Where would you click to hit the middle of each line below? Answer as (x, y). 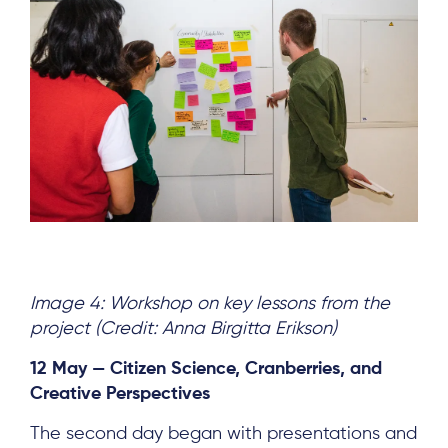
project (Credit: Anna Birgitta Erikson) (183, 329)
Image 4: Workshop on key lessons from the (210, 304)
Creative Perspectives (120, 394)
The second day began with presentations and (223, 434)
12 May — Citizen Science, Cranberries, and (206, 369)
